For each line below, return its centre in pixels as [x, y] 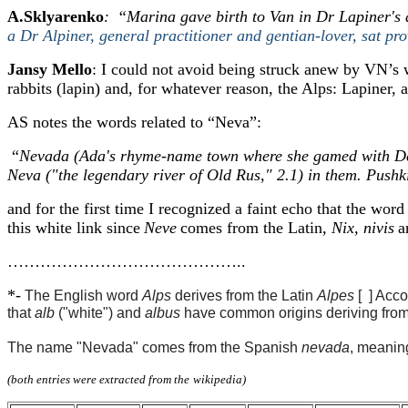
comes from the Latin [251, 228]
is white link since [80, 228]
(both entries [39, 380]
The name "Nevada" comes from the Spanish [154, 348]
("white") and [100, 313]
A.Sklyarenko [56, 16]
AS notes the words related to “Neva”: [134, 122]
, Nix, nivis [358, 228]
